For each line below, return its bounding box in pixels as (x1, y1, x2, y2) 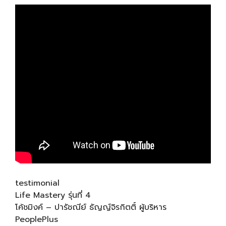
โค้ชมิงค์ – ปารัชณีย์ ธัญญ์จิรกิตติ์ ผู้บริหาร (15, 201, 166, 213)
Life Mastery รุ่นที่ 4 (15, 189, 91, 201)
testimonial (15, 177, 60, 189)
